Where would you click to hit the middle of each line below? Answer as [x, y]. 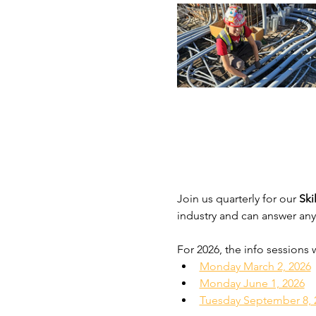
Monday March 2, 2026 [255, 267]
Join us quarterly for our [238, 199]
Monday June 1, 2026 [252, 284]
